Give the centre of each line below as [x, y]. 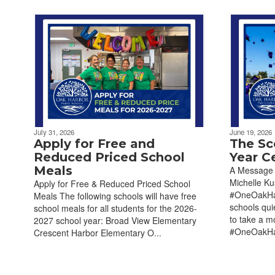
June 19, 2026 [250, 132]
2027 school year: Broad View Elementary [115, 220]
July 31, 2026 [54, 132]
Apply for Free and [94, 143]
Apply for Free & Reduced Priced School [112, 183]
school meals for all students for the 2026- [115, 208]
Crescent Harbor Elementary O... [98, 232]
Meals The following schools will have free [115, 196]
